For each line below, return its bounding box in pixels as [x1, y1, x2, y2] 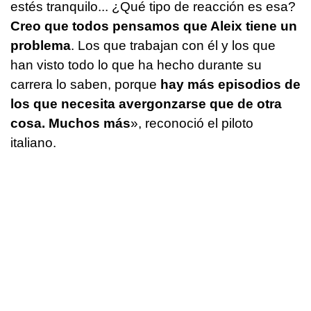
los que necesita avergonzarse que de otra [10, 96, 282, 111]
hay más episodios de [160, 76, 301, 92]
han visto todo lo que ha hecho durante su [10, 57, 262, 72]
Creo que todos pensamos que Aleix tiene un [10, 18, 297, 33]
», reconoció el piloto [131, 115, 253, 131]
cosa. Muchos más [10, 115, 131, 131]
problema [10, 37, 71, 53]
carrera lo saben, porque [10, 76, 160, 92]
